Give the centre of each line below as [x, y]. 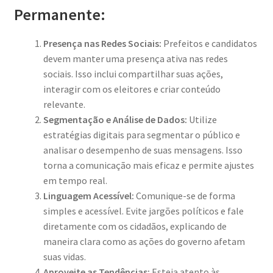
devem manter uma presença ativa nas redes [135, 58]
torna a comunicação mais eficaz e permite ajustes [148, 165]
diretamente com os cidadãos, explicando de [135, 226]
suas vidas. [64, 256]
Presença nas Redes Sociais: [102, 43]
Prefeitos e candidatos [209, 43]
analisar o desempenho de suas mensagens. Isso [143, 150]
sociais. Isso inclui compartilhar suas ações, [133, 73]
